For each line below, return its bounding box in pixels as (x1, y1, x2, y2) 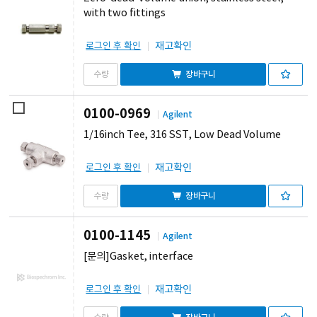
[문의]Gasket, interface (83, 250, 194, 263)
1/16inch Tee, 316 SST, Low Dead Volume (83, 129, 282, 142)
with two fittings (83, 7, 166, 20)
